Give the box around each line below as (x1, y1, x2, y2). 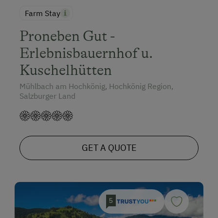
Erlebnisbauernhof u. (19, 45, 153, 62)
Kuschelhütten (19, 62, 112, 79)
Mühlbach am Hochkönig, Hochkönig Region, (19, 81, 173, 91)
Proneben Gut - (19, 28, 115, 45)
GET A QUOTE (81, 142, 137, 154)
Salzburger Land (19, 91, 75, 101)
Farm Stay (25, 8, 60, 18)
